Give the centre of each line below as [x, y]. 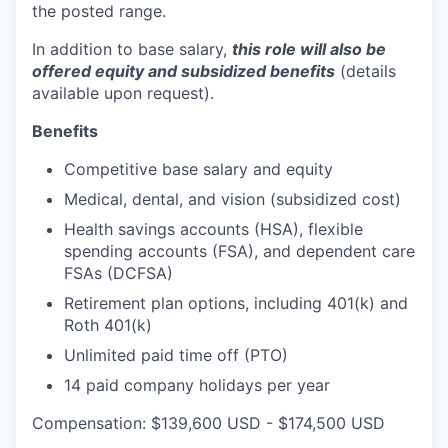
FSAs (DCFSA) [118, 273]
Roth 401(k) [108, 325]
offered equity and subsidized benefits [183, 71]
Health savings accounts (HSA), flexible [213, 229]
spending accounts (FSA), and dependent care [239, 251]
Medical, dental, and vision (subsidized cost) [232, 199]
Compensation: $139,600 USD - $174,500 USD [208, 423]
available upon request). [123, 93]
